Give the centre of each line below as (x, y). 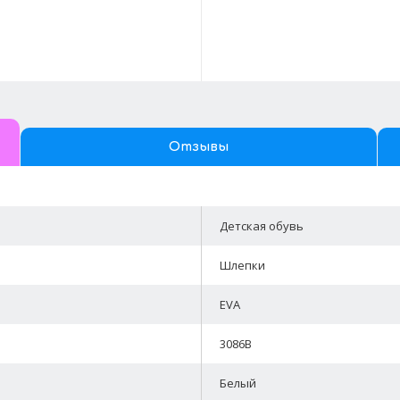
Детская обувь (261, 226)
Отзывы (199, 146)
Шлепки (242, 266)
